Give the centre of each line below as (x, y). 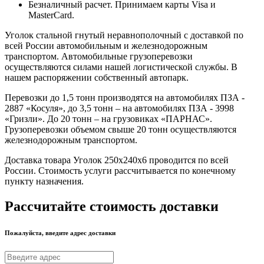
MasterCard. (54, 15)
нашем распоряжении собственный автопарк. (97, 77)
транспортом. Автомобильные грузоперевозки (99, 56)
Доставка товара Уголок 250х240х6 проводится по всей (117, 160)
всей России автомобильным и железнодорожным (106, 45)
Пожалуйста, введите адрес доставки (60, 232)
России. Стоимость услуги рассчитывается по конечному (120, 170)
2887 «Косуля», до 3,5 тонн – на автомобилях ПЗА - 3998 (119, 108)
